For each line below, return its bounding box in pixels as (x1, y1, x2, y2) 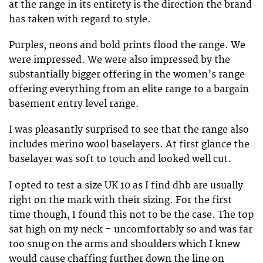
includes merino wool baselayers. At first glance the (9, 139, 249, 151)
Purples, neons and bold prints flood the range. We (9, 39, 245, 52)
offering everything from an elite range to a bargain (9, 83, 249, 96)
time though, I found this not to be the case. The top (9, 208, 254, 221)
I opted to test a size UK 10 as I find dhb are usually (9, 179, 243, 191)
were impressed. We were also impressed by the (9, 54, 230, 66)
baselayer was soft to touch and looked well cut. (9, 153, 231, 166)
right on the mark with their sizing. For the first (9, 194, 232, 206)
